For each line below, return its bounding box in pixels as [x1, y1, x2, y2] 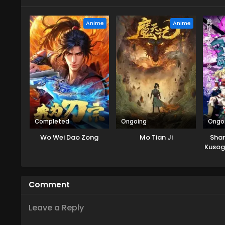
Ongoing [121, 117, 147, 126]
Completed [35, 117, 69, 126]
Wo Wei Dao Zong [40, 132, 99, 142]
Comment [29, 179, 70, 190]
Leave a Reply [29, 201, 84, 213]
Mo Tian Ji [139, 132, 173, 142]
